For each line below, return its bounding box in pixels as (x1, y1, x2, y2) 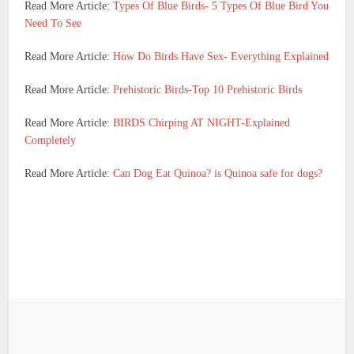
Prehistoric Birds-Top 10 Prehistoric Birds (113, 84, 303, 96)
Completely (24, 134, 77, 147)
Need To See (24, 17, 82, 30)
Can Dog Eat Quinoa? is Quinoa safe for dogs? (113, 168, 323, 180)
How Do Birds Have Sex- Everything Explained (113, 51, 330, 63)
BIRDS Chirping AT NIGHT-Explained (113, 117, 291, 130)
